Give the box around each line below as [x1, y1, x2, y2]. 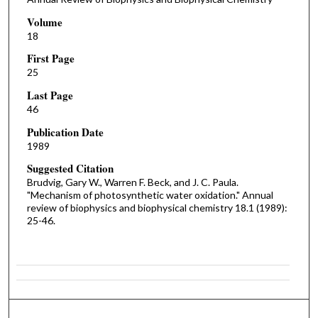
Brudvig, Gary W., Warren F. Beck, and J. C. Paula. [26, 176, 238, 189]
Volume [26, 13, 62, 30]
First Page [26, 50, 75, 67]
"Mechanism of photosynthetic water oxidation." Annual [26, 189, 273, 202]
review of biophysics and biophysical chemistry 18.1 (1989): [26, 202, 287, 214]
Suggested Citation [26, 160, 114, 177]
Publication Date [26, 124, 104, 140]
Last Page [26, 87, 73, 103]
